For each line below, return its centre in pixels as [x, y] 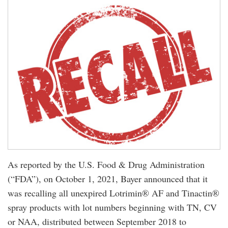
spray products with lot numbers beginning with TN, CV [112, 207]
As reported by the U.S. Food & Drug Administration [106, 164]
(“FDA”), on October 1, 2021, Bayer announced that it [108, 178]
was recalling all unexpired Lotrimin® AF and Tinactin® [113, 193]
